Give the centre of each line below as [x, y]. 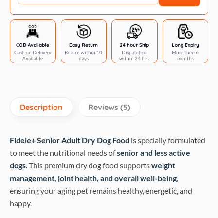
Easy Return [84, 45]
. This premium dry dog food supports [89, 165]
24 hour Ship [135, 45]
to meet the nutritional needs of [63, 153]
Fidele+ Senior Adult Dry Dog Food [70, 140]
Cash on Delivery [33, 52]
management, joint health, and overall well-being [93, 178]
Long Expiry [185, 45]
